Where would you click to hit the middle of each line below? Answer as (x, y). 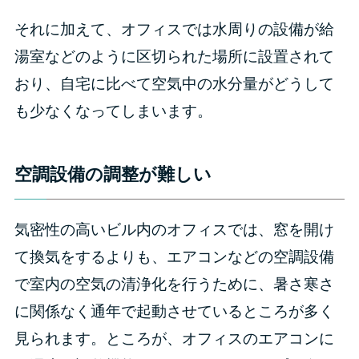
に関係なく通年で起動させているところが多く (174, 311)
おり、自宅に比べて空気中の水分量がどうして (174, 83)
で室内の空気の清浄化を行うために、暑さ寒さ (174, 284)
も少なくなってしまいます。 (113, 111)
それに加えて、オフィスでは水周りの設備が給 (174, 29)
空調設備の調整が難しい (113, 174)
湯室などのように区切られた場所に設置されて (174, 56)
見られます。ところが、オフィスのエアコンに (174, 339)
